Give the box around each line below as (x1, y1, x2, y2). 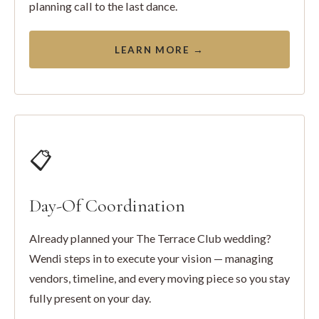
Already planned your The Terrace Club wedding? (29, 231, 271, 245)
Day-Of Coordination (29, 194, 185, 216)
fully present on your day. (29, 291, 151, 305)
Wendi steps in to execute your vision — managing (29, 251, 273, 265)
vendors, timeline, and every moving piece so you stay (29, 271, 290, 285)
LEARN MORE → (115, 44, 204, 56)
